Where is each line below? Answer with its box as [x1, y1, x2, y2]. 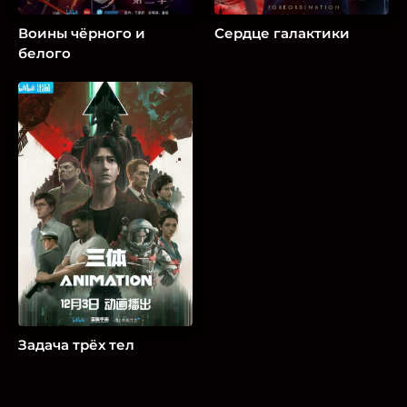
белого [18, 45, 71, 63]
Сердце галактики [214, 25, 351, 43]
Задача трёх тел [18, 335, 134, 353]
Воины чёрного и [18, 25, 145, 43]
